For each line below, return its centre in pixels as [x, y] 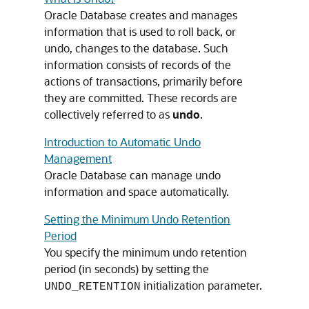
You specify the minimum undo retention [146, 252]
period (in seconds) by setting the [127, 269]
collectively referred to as [108, 114]
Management [78, 158]
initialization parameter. [201, 285]
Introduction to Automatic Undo [122, 142]
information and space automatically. [137, 191]
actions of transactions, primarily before [143, 81]
